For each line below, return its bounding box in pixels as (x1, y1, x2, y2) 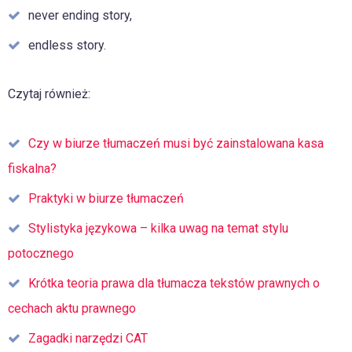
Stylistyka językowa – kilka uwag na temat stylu (28, 221, 288, 236)
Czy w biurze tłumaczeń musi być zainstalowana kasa (28, 136, 324, 151)
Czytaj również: (8, 86, 90, 101)
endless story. (28, 38, 106, 53)
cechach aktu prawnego (8, 301, 136, 316)
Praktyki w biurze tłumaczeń (28, 191, 184, 206)
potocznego (8, 246, 74, 261)
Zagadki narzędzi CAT (28, 331, 148, 346)
